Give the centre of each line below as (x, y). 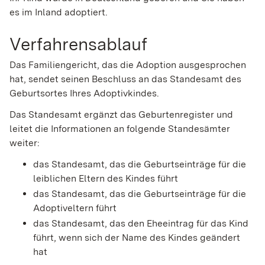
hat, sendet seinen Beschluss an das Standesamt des (125, 79)
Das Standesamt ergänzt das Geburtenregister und (121, 115)
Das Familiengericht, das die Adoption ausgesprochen (128, 65)
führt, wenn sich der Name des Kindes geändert (137, 238)
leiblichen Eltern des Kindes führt (106, 179)
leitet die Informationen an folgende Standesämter (120, 129)
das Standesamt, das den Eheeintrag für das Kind (141, 224)
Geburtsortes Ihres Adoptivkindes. (84, 93)
